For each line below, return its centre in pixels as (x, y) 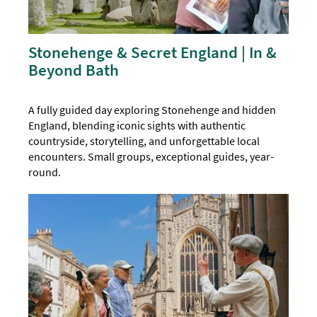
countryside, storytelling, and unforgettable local (144, 141)
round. (45, 172)
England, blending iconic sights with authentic (137, 126)
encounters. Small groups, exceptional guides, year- (151, 157)
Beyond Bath (74, 70)
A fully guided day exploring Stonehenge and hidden (152, 110)
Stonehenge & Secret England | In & (153, 52)
